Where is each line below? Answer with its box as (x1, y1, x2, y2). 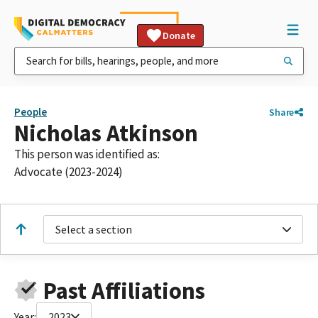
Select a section (55, 222, 132, 236)
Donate (163, 29, 195, 42)
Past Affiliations (43, 275, 205, 305)
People (14, 105, 47, 119)
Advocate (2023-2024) (14, 164, 123, 180)
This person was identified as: (14, 146, 160, 162)
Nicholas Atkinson (14, 119, 198, 148)
